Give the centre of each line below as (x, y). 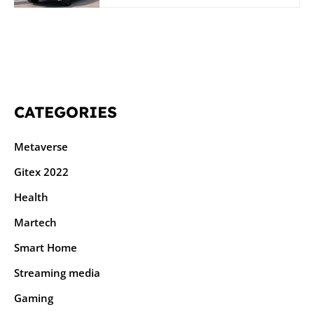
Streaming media (57, 273)
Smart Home (46, 248)
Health (31, 197)
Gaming (34, 298)
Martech (35, 223)
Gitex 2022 (41, 172)
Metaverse (41, 147)
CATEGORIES (66, 112)
